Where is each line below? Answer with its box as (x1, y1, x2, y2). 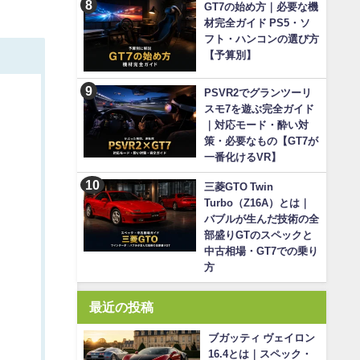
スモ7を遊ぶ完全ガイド (204, 104, 314, 115)
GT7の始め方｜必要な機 (204, 2, 318, 13)
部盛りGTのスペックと (204, 230, 313, 241)
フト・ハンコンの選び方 (204, 34, 319, 45)
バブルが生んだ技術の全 (204, 214, 319, 225)
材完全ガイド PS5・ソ (204, 18, 310, 29)
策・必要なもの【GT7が (204, 136, 318, 147)
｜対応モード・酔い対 (204, 120, 309, 131)
